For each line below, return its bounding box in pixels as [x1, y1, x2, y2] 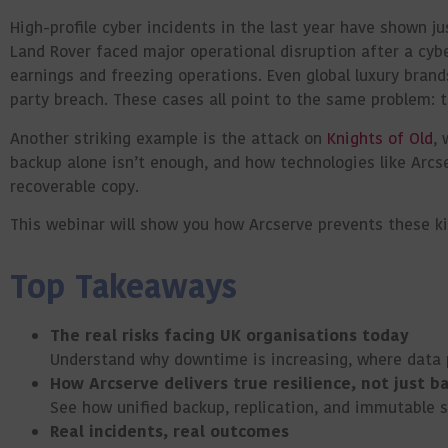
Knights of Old [327, 126, 433, 151]
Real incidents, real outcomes [50, 419, 289, 444]
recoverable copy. [10, 174, 139, 199]
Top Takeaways [10, 263, 237, 312]
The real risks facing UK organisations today [50, 323, 409, 348]
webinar [46, 213, 105, 238]
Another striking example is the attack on [10, 126, 327, 151]
